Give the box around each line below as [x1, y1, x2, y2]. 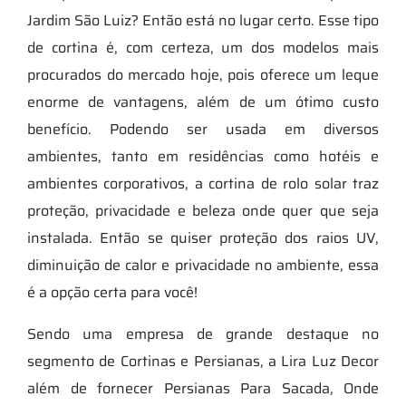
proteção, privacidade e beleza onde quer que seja [27, 198, 379, 222]
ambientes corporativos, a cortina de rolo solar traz [27, 171, 379, 195]
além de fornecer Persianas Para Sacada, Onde [27, 376, 379, 400]
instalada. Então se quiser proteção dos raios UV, [27, 226, 379, 249]
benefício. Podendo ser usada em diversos [27, 117, 379, 140]
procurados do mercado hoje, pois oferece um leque [27, 63, 379, 86]
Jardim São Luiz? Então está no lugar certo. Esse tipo [27, 8, 379, 32]
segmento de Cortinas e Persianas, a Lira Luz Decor [27, 349, 379, 372]
